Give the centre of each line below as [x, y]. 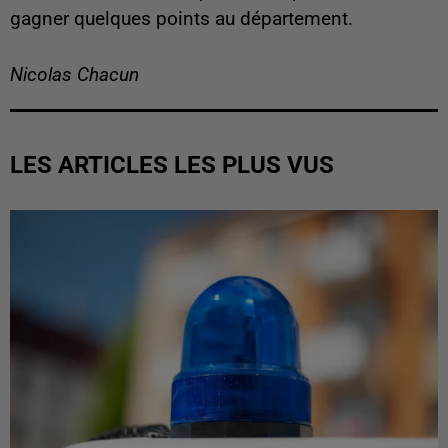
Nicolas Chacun [74, 75]
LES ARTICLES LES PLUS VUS [172, 165]
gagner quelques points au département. [181, 19]
